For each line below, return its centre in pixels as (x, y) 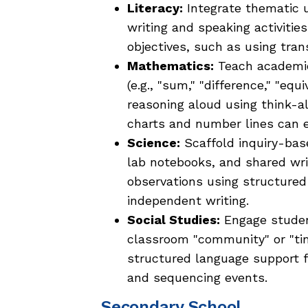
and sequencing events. (197, 278)
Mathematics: (170, 66)
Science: (154, 143)
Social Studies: (174, 220)
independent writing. (188, 201)
